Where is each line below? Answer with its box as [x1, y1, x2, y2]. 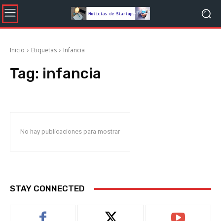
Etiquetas [31, 46, 57, 54]
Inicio [10, 46, 25, 54]
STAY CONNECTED [10, 184, 84, 193]
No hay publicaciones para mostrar [20, 128, 120, 135]
